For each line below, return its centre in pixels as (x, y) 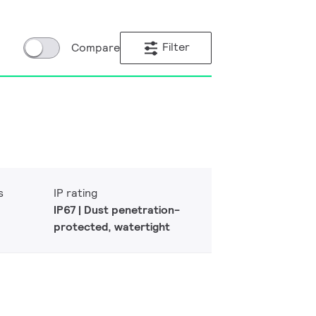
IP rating (75, 193)
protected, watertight (112, 227)
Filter (176, 47)
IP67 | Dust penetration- (117, 210)
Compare (96, 48)
